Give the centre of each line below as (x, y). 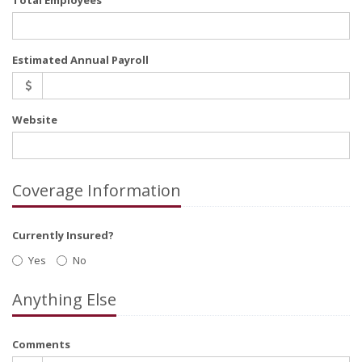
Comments (41, 344)
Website (35, 120)
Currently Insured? (63, 235)
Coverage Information (97, 190)
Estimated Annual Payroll (80, 60)
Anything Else (64, 299)
